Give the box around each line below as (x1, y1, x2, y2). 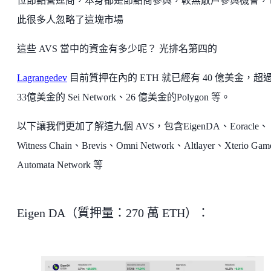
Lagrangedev (17, 73, 67, 83)
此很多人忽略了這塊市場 (17, 15, 123, 25)
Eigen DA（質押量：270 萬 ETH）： (17, 206, 209, 220)
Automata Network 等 (17, 160, 103, 171)
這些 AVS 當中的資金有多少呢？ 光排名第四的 (17, 44, 217, 54)
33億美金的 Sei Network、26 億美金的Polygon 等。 (17, 92, 230, 103)
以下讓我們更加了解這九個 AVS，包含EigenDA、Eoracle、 (17, 121, 269, 132)
